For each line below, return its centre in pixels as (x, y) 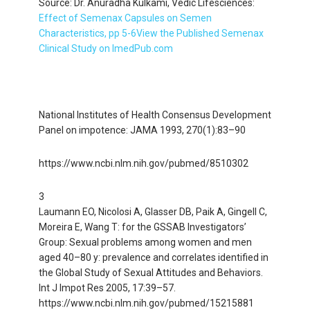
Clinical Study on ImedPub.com (106, 48)
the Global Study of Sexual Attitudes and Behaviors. (151, 272)
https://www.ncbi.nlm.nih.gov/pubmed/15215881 (146, 303)
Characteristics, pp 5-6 (87, 33)
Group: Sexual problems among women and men (145, 242)
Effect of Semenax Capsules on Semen (125, 18)
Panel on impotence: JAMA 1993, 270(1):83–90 (142, 130)
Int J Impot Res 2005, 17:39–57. (107, 288)
